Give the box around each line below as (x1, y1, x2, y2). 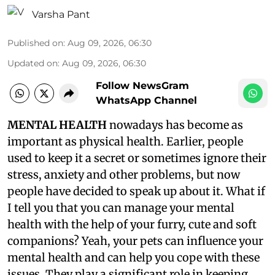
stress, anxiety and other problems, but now (7, 168, 240, 182)
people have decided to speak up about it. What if (7, 184, 265, 199)
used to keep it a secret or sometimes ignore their (7, 151, 266, 166)
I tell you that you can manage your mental (7, 201, 234, 215)
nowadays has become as (107, 118, 243, 133)
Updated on (7, 58, 58, 69)
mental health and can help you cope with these (7, 250, 260, 265)
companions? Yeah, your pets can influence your (7, 234, 263, 249)
